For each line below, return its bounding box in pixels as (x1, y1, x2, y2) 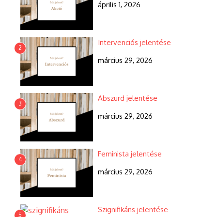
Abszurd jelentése (98, 93, 157, 103)
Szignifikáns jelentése (98, 205, 168, 214)
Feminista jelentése (98, 149, 162, 158)
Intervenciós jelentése (98, 38, 171, 47)
